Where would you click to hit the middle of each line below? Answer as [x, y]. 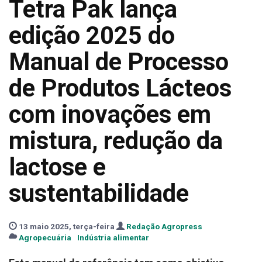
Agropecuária [45, 237]
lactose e [57, 167]
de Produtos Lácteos [120, 88]
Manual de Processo [119, 62]
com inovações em [110, 114]
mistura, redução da [116, 141]
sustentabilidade [99, 193]
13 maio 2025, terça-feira [67, 226]
